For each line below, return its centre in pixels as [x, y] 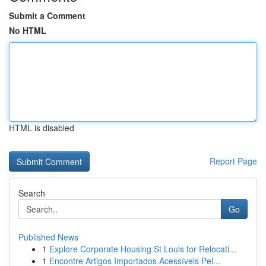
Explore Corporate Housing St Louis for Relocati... [143, 249]
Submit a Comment [47, 15]
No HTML [28, 30]
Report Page [233, 161]
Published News [48, 237]
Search [32, 193]
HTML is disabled [42, 128]
